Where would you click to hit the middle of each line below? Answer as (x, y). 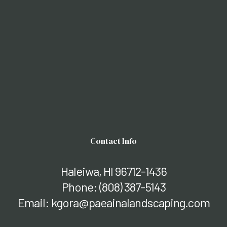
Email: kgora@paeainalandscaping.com (113, 203)
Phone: (80, 187)
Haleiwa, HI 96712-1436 (113, 171)
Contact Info (113, 141)
